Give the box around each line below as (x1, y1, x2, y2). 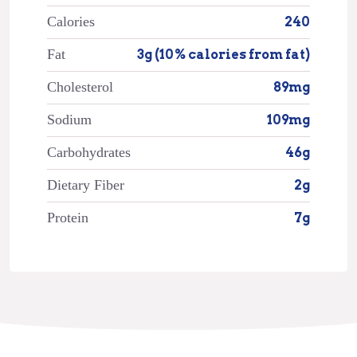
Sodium (46, 111, 92, 127)
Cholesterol (46, 78, 113, 95)
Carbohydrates (46, 143, 131, 160)
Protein (46, 209, 88, 226)
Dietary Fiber (46, 176, 124, 193)
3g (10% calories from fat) (136, 46, 310, 62)
